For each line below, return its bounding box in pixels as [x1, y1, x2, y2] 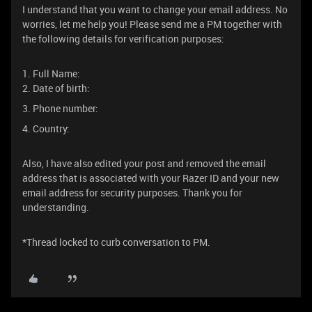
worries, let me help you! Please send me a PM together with [22, 17, 282, 31]
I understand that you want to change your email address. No [22, 3, 288, 16]
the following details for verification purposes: [22, 32, 224, 45]
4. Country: [22, 122, 70, 135]
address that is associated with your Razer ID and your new [22, 171, 279, 185]
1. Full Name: [22, 67, 80, 80]
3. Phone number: [22, 102, 100, 115]
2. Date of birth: [22, 81, 90, 95]
